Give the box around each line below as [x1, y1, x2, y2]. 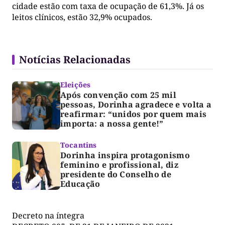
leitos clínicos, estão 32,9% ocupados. [12, 11, 152, 23]
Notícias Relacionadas [19, 52, 131, 66]
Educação [60, 178, 100, 189]
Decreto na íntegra [12, 209, 84, 221]
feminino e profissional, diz [60, 159, 178, 170]
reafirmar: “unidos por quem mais [60, 108, 207, 120]
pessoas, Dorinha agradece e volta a [60, 98, 212, 110]
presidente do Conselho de [60, 168, 171, 180]
